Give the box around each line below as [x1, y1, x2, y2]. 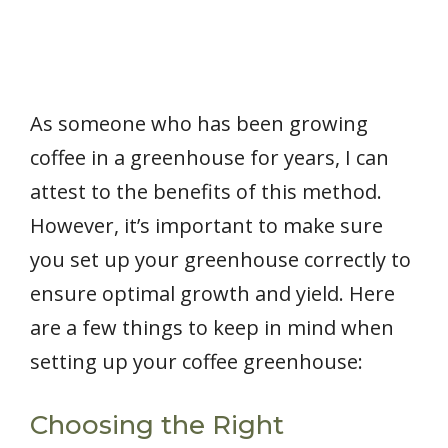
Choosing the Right [30, 409, 284, 442]
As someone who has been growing [30, 110, 368, 138]
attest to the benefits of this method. [30, 178, 382, 206]
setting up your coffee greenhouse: [30, 348, 363, 376]
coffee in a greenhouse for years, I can [30, 144, 389, 172]
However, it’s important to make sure [30, 212, 383, 240]
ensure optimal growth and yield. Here [30, 280, 395, 308]
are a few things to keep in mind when [30, 314, 394, 342]
